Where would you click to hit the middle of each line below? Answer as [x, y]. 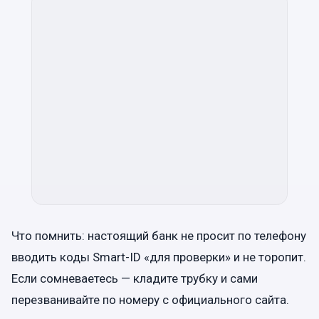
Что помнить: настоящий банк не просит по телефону [159, 235]
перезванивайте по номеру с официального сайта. [150, 299]
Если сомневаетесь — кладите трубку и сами [135, 278]
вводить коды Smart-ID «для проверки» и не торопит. [159, 257]
